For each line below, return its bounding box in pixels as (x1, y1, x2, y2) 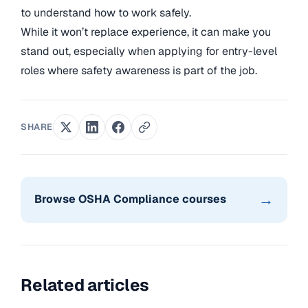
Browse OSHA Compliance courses (34, 192, 226, 207)
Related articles (21, 274, 150, 296)
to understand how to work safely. (21, 5, 191, 20)
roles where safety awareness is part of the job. (21, 63, 257, 78)
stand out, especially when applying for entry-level (21, 43, 277, 58)
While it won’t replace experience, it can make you (21, 24, 271, 39)
